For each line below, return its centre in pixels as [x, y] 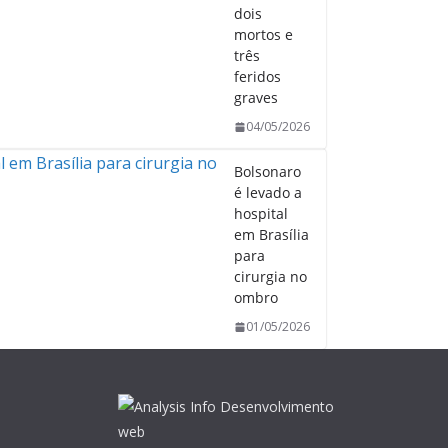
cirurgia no [270, 276]
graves [256, 97]
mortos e [263, 34]
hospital [261, 213]
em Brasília [271, 234]
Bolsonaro [267, 171]
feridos [257, 76]
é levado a [268, 192]
